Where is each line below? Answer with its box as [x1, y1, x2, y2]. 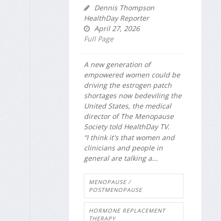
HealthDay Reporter [84, 13, 149, 23]
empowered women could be [84, 70, 180, 79]
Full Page [84, 34, 113, 43]
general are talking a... [84, 153, 158, 163]
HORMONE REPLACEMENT [89, 207, 165, 215]
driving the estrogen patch [84, 80, 172, 90]
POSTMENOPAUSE [89, 186, 142, 194]
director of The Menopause [84, 111, 174, 121]
